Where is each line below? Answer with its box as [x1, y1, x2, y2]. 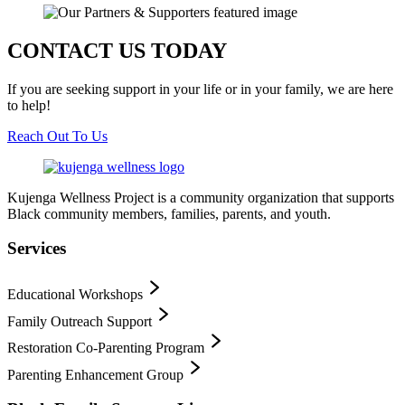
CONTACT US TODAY [7, 38, 227, 62]
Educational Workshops [7, 286, 143, 302]
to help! [7, 97, 51, 113]
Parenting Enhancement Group [7, 366, 184, 382]
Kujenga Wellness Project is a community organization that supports [7, 189, 394, 205]
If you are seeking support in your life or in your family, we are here [7, 80, 393, 97]
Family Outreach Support [7, 313, 152, 329]
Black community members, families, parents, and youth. [7, 205, 331, 221]
